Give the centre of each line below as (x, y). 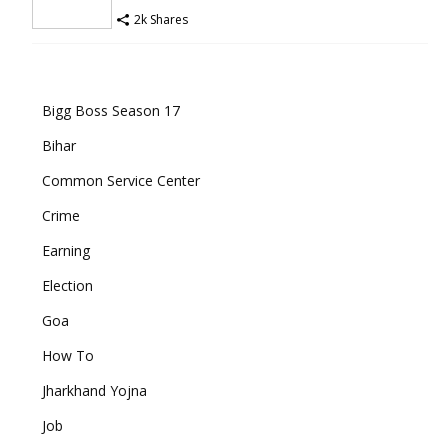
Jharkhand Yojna (94, 390)
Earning (66, 250)
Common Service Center (121, 180)
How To (68, 355)
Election (67, 285)
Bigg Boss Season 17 (111, 110)
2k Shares (161, 19)
